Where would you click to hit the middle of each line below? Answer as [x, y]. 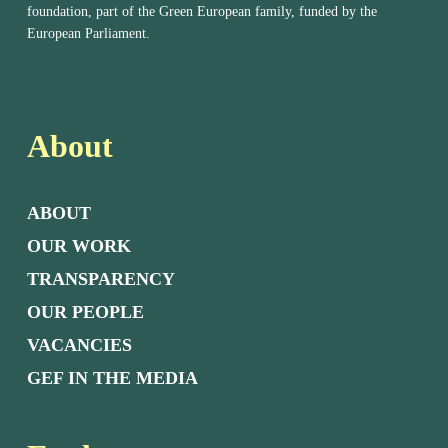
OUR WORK [78, 246]
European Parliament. [89, 34]
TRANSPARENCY [100, 279]
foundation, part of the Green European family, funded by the [202, 12]
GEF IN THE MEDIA [112, 378]
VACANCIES [79, 345]
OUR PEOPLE [85, 312]
